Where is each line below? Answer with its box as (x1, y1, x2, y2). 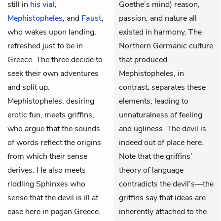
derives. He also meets (7, 164, 86, 176)
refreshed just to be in (7, 40, 83, 51)
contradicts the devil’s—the (119, 178, 214, 189)
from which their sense (7, 150, 87, 162)
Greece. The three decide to (7, 54, 103, 65)
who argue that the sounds (7, 123, 100, 134)
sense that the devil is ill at (7, 192, 98, 203)
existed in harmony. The (119, 26, 202, 37)
